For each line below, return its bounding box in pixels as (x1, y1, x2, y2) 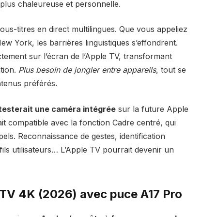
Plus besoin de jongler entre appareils (18, 65, 156, 75)
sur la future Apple (115, 104, 188, 114)
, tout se (155, 65, 186, 75)
